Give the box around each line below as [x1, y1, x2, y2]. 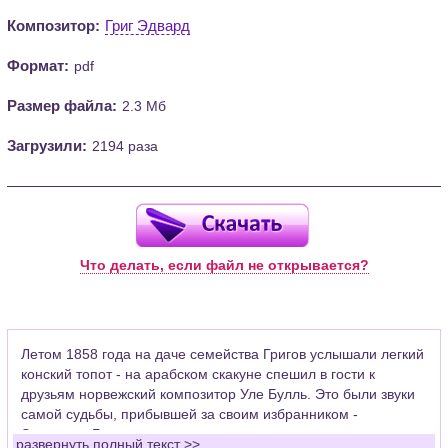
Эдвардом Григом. [21, 426, 143, 443]
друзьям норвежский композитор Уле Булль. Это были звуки [21, 386, 416, 403]
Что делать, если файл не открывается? [79, 256, 369, 273]
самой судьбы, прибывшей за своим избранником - [21, 406, 359, 423]
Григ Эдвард [105, 16, 191, 34]
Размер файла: [7, 96, 118, 114]
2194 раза [92, 137, 159, 154]
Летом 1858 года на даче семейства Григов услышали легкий [21, 346, 425, 363]
